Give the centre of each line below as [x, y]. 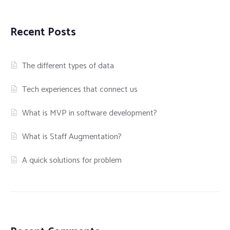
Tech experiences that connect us [80, 90]
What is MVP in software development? [90, 113]
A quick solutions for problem [72, 161]
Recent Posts [43, 33]
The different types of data [68, 66]
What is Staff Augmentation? [72, 137]
